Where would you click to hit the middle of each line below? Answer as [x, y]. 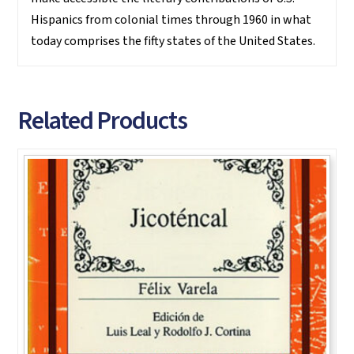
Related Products [102, 121]
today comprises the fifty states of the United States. [173, 41]
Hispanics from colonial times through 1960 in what [171, 20]
